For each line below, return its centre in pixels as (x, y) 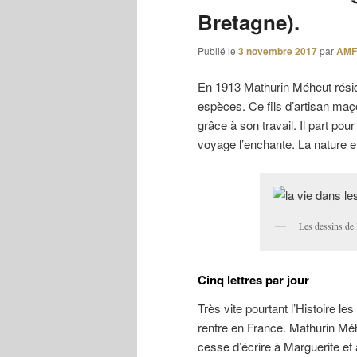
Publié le (218, 50)
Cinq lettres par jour (253, 279)
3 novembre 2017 (278, 51)
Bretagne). (249, 22)
